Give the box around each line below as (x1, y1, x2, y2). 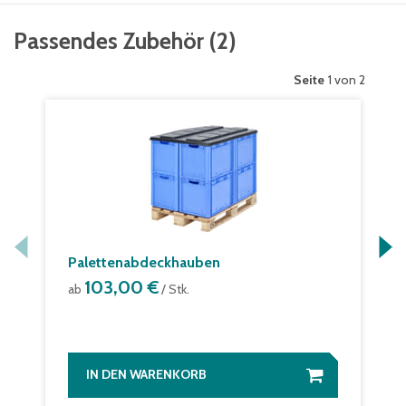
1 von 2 (328, 72, 365, 88)
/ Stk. (159, 281, 189, 297)
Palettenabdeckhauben (68, 254, 220, 271)
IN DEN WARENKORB (86, 366, 207, 382)
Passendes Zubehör (14, 27, 204, 54)
